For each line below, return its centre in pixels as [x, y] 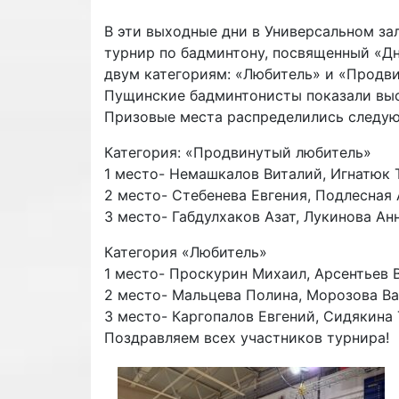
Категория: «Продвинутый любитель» [238, 153]
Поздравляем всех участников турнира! [247, 338]
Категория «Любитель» [186, 252]
